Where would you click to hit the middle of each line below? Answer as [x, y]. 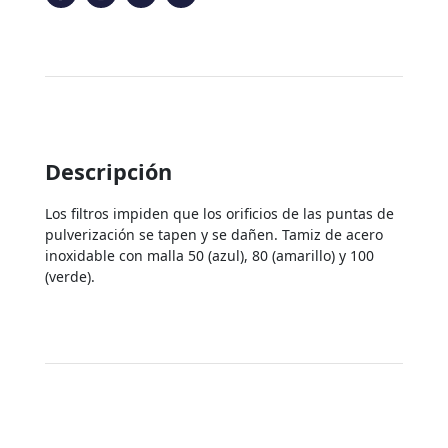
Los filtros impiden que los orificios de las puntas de [219, 214]
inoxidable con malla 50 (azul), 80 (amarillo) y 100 [209, 256]
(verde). [69, 277]
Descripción [108, 172]
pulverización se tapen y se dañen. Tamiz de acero [213, 235]
